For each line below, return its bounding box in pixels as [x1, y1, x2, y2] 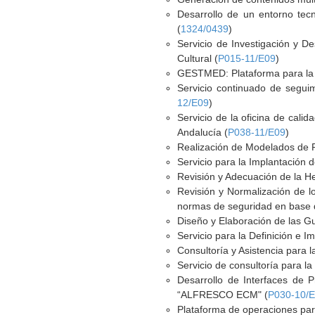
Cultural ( [177, 53, 219, 64]
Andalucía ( [177, 127, 229, 138]
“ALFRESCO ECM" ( [177, 289, 269, 300]
